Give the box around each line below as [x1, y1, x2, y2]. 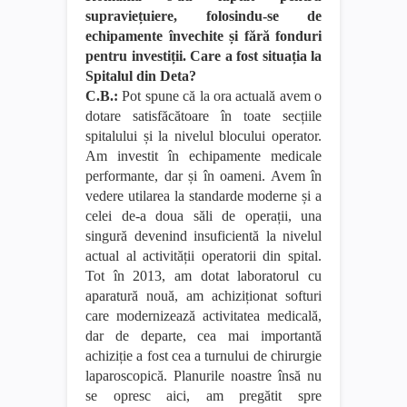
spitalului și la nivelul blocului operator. [85, 127, 322, 144]
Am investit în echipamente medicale [85, 147, 322, 164]
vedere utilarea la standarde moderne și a [85, 187, 322, 203]
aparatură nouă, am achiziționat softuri [85, 287, 322, 303]
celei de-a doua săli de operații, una [85, 207, 322, 223]
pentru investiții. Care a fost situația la [85, 47, 322, 64]
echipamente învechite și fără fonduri [85, 27, 322, 44]
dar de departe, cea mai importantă [85, 327, 322, 343]
